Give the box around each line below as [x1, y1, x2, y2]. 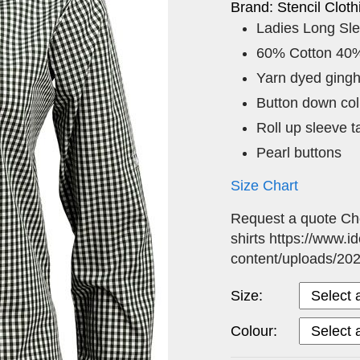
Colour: [231, 322, 277, 339]
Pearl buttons [256, 144, 342, 161]
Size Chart [231, 177, 298, 194]
